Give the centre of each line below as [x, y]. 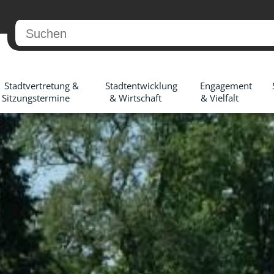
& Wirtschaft [135, 98]
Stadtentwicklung [142, 86]
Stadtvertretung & [42, 86]
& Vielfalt [220, 98]
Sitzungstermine [35, 98]
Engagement [226, 86]
